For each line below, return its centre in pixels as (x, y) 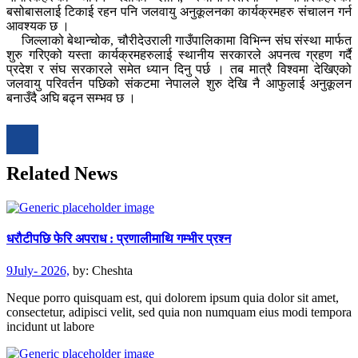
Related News (62, 174)
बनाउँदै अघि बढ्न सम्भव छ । (71, 98)
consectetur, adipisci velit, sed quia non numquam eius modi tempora (179, 312)
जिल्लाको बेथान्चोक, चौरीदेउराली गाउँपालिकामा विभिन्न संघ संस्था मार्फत (179, 41)
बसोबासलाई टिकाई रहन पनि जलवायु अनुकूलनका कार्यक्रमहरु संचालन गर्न (179, 12)
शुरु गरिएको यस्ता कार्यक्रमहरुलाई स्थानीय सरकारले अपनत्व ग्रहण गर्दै (179, 55)
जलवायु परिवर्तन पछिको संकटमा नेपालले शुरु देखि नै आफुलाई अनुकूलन (179, 84)
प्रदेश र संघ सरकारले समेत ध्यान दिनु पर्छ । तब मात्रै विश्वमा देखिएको (179, 70)
